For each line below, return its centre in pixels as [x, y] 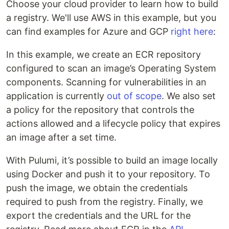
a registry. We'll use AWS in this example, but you [111, 18]
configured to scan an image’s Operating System [111, 68]
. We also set [189, 96]
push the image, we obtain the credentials [97, 188]
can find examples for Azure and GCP [88, 32]
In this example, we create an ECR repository [104, 55]
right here [192, 32]
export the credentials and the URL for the [98, 216]
